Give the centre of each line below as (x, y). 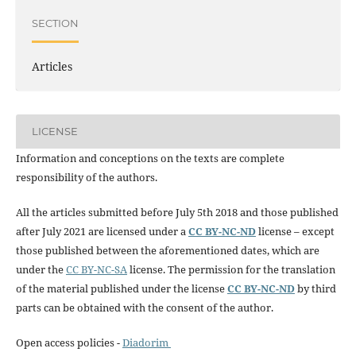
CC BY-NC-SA (96, 269)
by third (315, 288)
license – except (296, 231)
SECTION (55, 23)
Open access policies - (69, 342)
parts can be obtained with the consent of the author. (144, 307)
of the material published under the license (120, 288)
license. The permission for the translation (231, 269)
